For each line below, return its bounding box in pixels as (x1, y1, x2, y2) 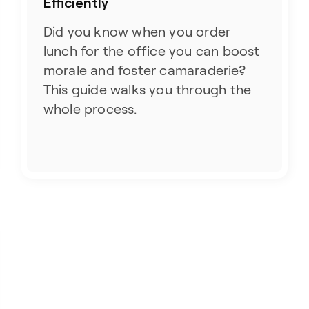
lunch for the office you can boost (43, 43, 260, 59)
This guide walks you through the (43, 81, 252, 97)
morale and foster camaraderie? (43, 62, 246, 78)
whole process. (43, 101, 137, 117)
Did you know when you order (43, 23, 231, 39)
